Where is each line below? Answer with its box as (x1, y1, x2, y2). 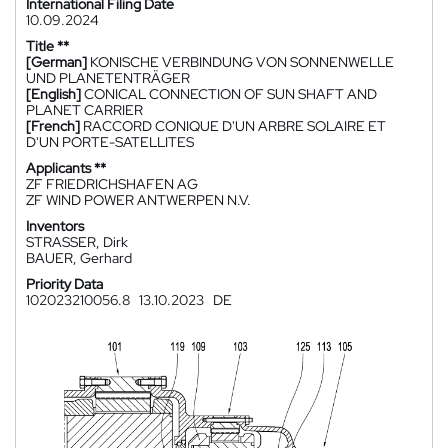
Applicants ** (26, 159, 106, 177)
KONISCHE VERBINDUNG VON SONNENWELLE (90, 53, 394, 71)
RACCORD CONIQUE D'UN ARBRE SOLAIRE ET (83, 117, 386, 135)
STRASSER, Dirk (26, 233, 128, 251)
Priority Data (26, 275, 103, 293)
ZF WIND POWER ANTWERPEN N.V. (26, 191, 251, 209)
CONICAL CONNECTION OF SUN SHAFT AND (84, 85, 377, 103)
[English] (26, 85, 81, 103)
